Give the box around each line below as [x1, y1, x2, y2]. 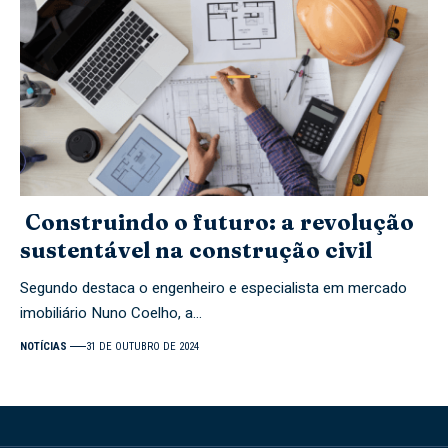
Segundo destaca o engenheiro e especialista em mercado [20, 276, 407, 299]
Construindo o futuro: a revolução [20, 207, 414, 236]
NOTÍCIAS [20, 339, 67, 353]
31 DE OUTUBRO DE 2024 [86, 339, 200, 353]
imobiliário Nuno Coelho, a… [20, 301, 202, 324]
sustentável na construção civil [20, 235, 382, 264]
